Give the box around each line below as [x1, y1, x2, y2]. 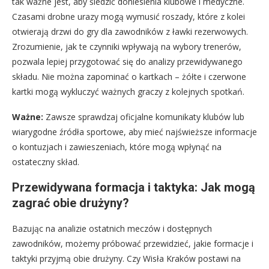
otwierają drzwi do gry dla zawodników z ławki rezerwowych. [12, 25, 248, 37]
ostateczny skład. [12, 156, 79, 168]
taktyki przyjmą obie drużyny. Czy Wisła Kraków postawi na [12, 252, 241, 264]
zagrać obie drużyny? [12, 195, 129, 210]
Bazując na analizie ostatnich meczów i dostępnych [12, 222, 212, 234]
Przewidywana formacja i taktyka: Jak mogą [12, 180, 255, 195]
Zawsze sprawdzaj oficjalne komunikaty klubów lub [43, 110, 244, 122]
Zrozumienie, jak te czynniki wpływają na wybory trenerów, [12, 40, 241, 52]
